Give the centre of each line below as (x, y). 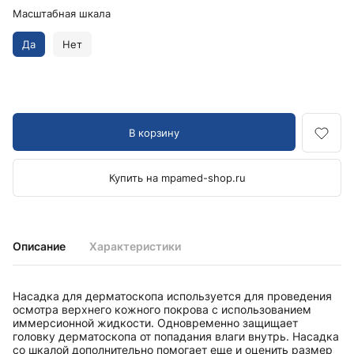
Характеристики (135, 247)
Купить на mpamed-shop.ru (177, 178)
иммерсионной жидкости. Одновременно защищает (155, 323)
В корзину (154, 133)
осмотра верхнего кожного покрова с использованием (162, 310)
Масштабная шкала (62, 14)
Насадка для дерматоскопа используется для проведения (172, 296)
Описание (39, 247)
